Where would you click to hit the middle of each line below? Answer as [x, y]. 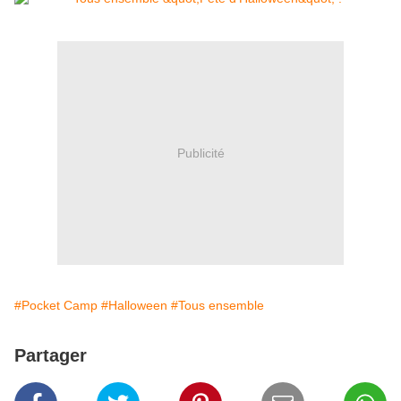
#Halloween [134, 306]
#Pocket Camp [56, 306]
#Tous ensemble [218, 306]
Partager [51, 356]
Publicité [200, 153]
